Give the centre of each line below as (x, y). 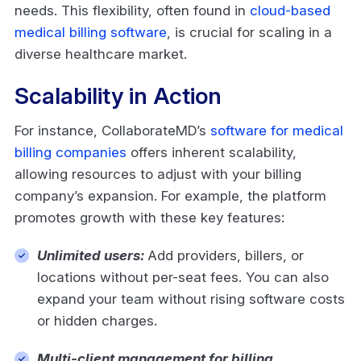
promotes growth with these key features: (151, 217)
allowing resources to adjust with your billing (158, 174)
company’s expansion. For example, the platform (170, 195)
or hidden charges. (99, 320)
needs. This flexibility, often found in (132, 10)
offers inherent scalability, (212, 152)
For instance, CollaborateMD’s (112, 130)
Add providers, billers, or (226, 255)
